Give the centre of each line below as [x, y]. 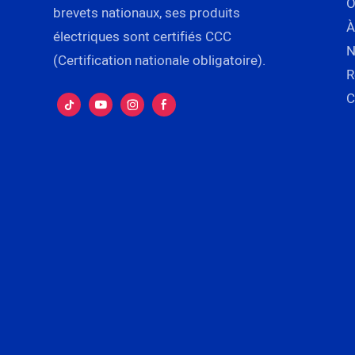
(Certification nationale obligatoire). [160, 60]
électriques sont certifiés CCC [143, 36]
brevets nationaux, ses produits [147, 13]
